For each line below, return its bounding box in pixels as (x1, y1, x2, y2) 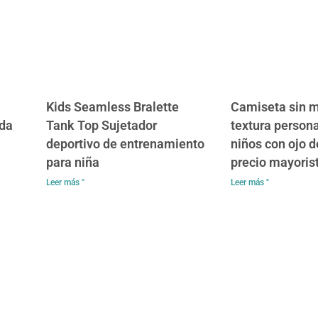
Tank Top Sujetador (46, 117, 158, 133)
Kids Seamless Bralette (46, 99, 180, 114)
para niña (46, 154, 100, 170)
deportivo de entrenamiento (46, 136, 205, 151)
